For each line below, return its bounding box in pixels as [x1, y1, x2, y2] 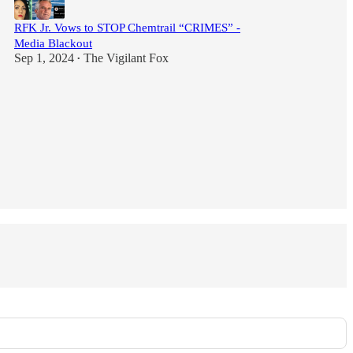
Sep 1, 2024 [14, 51, 74, 65]
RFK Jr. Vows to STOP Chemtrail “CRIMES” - [14, 21, 240, 34]
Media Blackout [14, 37, 92, 50]
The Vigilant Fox [84, 51, 169, 65]
